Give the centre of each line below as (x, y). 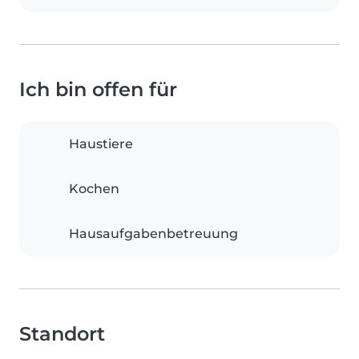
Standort (62, 334)
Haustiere (101, 144)
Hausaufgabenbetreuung (153, 234)
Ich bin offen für (98, 90)
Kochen (94, 189)
